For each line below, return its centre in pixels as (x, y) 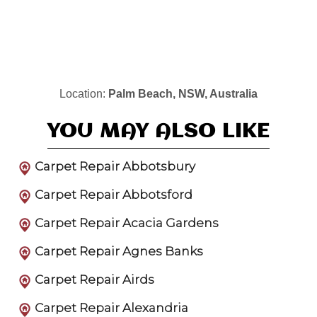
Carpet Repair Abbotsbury (115, 166)
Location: (84, 94)
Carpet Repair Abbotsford (114, 195)
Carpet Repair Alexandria (111, 308)
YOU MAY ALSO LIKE (158, 132)
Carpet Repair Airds (94, 279)
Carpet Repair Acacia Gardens (127, 223)
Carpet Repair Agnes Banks (119, 251)
